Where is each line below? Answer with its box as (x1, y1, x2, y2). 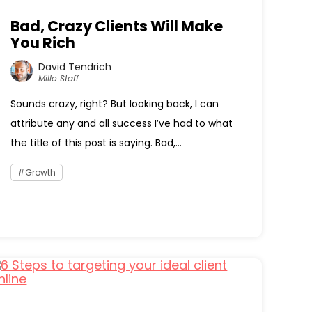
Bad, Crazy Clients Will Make (10, 16, 224, 36)
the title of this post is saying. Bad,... (10, 136, 182, 150)
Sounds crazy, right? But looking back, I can (10, 97, 219, 111)
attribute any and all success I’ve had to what (10, 116, 233, 130)
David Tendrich (38, 59, 112, 74)
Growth (25, 166, 56, 178)
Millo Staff (38, 72, 79, 84)
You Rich (10, 33, 76, 53)
